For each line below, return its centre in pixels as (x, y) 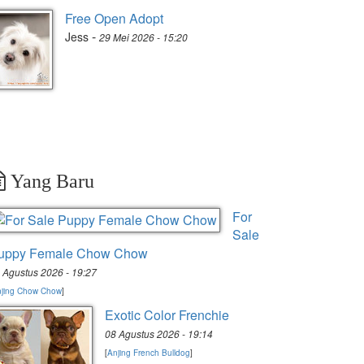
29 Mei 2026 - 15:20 (143, 37)
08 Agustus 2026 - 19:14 (159, 334)
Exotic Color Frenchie (167, 315)
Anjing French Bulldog (149, 353)
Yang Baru (50, 181)
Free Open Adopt (114, 18)
